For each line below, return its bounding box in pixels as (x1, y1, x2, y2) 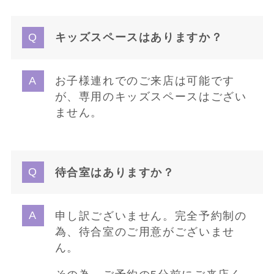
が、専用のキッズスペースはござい (54, 91, 247, 103)
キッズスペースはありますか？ (54, 31, 223, 44)
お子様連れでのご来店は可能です (54, 75, 235, 87)
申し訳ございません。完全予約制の (54, 209, 247, 222)
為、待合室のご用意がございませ (54, 225, 235, 238)
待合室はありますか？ (54, 166, 175, 179)
